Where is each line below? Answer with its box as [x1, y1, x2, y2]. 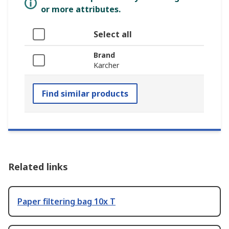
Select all [94, 29, 132, 40]
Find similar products [42, 88, 128, 99]
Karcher [94, 60, 119, 70]
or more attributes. [41, 4, 121, 15]
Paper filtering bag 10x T [17, 196, 116, 207]
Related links [8, 161, 68, 173]
